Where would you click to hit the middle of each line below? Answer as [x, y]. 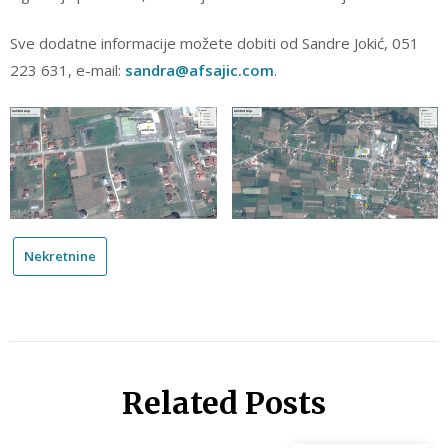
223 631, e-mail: [67, 70]
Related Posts [224, 403]
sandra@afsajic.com [199, 70]
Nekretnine [60, 255]
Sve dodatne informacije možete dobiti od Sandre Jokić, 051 [214, 43]
